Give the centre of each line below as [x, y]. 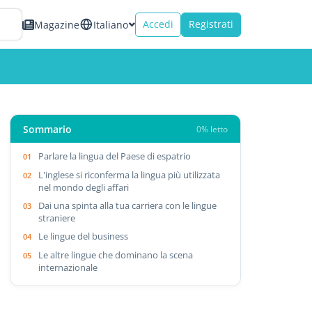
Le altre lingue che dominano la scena [116, 255]
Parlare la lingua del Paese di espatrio [115, 156]
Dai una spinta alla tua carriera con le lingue [128, 205]
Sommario [48, 129]
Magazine [57, 24]
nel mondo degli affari [84, 187]
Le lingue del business [84, 236]
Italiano [111, 24]
